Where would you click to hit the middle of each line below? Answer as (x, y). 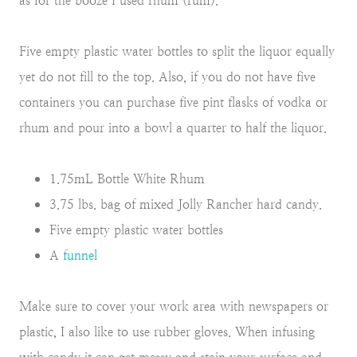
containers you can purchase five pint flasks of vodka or (173, 102)
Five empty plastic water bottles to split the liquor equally (177, 51)
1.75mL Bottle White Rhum (127, 178)
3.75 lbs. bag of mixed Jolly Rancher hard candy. (186, 204)
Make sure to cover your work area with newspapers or (174, 306)
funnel (78, 255)
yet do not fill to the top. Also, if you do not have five (167, 76)
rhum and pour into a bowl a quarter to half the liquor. (173, 127)
